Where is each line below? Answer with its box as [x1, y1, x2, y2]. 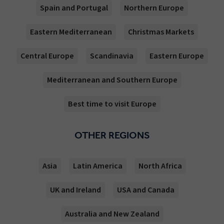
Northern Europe [124, 2, 184, 14]
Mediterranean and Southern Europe [46, 74, 177, 86]
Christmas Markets [128, 26, 194, 38]
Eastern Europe [149, 50, 204, 62]
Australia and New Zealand [64, 208, 159, 220]
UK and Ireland [49, 184, 101, 196]
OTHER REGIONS [74, 129, 150, 141]
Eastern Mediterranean [30, 26, 112, 38]
